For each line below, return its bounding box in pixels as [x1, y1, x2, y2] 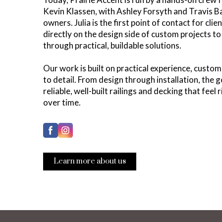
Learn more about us [54, 157, 126, 166]
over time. [43, 97, 81, 108]
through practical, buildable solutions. [43, 40, 181, 51]
